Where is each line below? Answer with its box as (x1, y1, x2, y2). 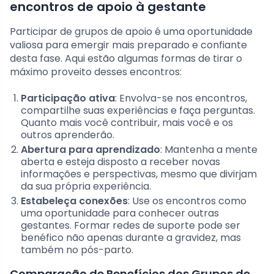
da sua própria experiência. (21, 179, 151, 193)
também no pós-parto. (21, 242, 133, 257)
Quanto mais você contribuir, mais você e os (21, 115, 233, 130)
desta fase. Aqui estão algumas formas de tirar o (10, 51, 242, 65)
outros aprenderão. (21, 127, 114, 142)
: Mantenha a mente (160, 142, 257, 157)
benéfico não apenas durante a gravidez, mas (21, 230, 241, 245)
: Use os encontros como (128, 193, 246, 208)
